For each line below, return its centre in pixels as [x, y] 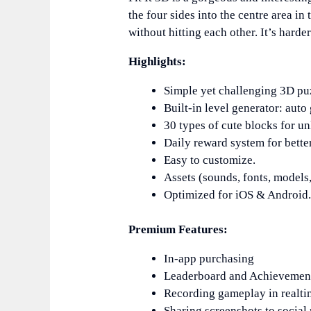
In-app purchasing [209, 259]
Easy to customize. [210, 160]
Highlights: [158, 61]
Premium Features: [178, 230]
